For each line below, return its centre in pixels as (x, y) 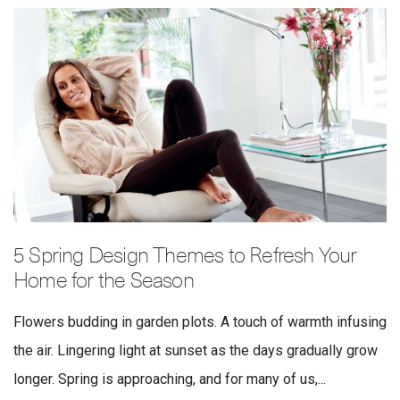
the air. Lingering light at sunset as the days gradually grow (196, 351)
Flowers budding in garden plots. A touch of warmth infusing (200, 322)
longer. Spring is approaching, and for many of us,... (170, 379)
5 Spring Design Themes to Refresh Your (185, 257)
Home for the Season (104, 282)
